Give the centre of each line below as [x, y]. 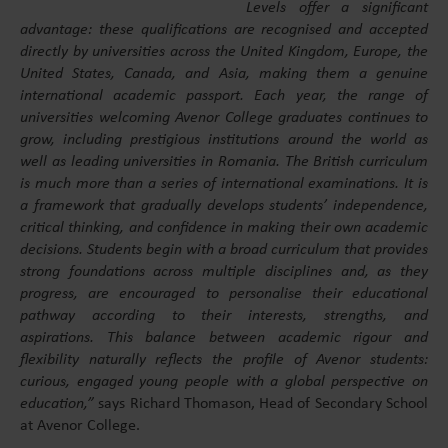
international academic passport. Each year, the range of [224, 96]
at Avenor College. [80, 426]
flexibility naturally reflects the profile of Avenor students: [224, 360]
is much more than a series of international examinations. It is [224, 184]
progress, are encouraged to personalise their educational [224, 294]
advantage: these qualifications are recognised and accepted [224, 30]
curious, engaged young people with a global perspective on [224, 382]
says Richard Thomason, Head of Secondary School [261, 404]
